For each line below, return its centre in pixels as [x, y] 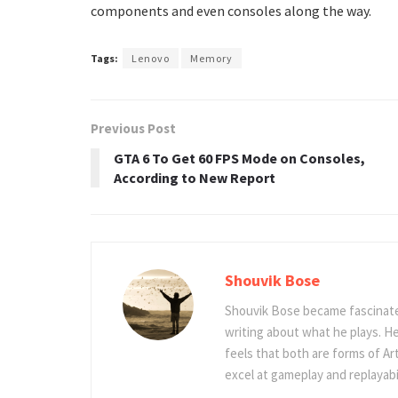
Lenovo [151, 58]
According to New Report [195, 177]
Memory [211, 58]
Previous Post [133, 128]
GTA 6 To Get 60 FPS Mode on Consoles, [239, 158]
